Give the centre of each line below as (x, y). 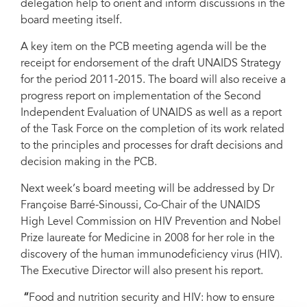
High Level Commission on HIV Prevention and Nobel (151, 222)
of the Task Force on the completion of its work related (152, 130)
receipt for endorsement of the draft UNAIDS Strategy (151, 64)
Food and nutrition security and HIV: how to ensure (152, 298)
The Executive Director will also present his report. (142, 271)
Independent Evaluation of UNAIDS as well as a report (151, 113)
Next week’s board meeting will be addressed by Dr (147, 189)
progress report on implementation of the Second (141, 97)
